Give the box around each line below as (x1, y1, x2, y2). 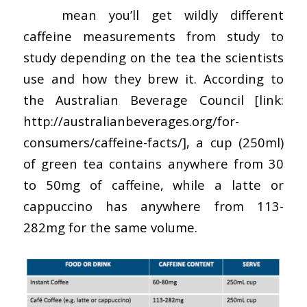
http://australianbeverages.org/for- (23, 112, 239, 130)
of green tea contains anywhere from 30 (23, 154, 284, 172)
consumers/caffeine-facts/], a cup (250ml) (23, 133, 284, 151)
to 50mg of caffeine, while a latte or (23, 175, 284, 193)
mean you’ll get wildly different (49, 5, 284, 23)
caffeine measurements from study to (23, 27, 284, 45)
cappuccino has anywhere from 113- (23, 197, 284, 214)
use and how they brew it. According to (23, 69, 284, 87)
